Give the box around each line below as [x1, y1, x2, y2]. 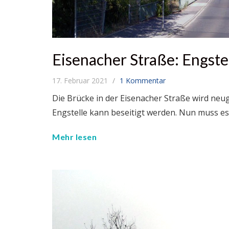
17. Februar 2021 [52, 76, 110, 85]
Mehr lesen [52, 132, 97, 142]
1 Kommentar [120, 76, 166, 85]
